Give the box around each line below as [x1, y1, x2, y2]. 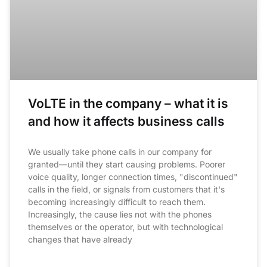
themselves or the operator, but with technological [28, 222, 223, 232]
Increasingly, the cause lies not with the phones [28, 209, 212, 220]
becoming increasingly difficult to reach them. [28, 197, 206, 207]
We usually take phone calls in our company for [28, 147, 212, 157]
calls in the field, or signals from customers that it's [28, 184, 225, 195]
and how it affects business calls [28, 114, 225, 129]
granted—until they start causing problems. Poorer [28, 159, 226, 170]
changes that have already [28, 234, 133, 245]
